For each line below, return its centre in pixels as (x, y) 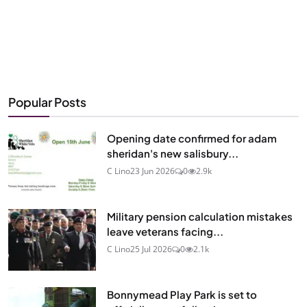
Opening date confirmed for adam (192, 138)
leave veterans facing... (165, 231)
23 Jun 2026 (152, 171)
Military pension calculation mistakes (200, 216)
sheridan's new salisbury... (173, 153)
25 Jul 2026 (151, 249)
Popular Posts (47, 102)
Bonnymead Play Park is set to (182, 294)
